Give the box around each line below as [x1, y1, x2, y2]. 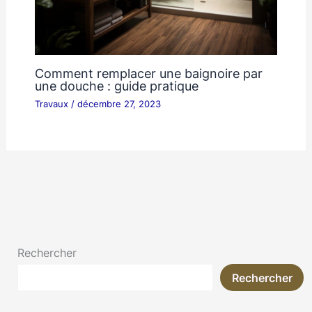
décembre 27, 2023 [77, 98, 161, 109]
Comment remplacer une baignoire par [34, 65, 263, 81]
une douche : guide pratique [34, 77, 198, 93]
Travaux [34, 98, 68, 109]
